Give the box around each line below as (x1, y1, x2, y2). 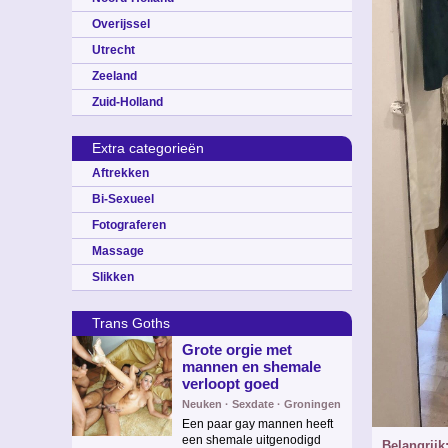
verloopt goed (182, 375, 279, 392)
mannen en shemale (182, 358, 321, 375)
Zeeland (92, 69, 137, 83)
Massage (92, 244, 144, 258)
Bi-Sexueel (92, 192, 154, 206)
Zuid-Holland (92, 95, 163, 109)
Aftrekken (92, 166, 149, 180)
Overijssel (92, 17, 150, 31)
